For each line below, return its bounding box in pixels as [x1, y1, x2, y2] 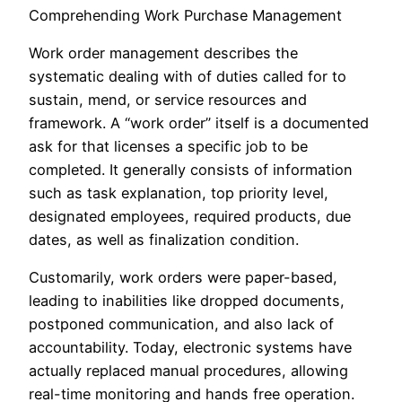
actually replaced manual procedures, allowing [29, 362, 348, 380]
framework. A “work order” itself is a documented [29, 113, 369, 132]
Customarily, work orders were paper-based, [29, 268, 337, 287]
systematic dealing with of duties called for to [29, 66, 346, 85]
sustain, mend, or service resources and [29, 90, 307, 109]
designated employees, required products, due [29, 206, 351, 225]
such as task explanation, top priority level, [29, 183, 328, 202]
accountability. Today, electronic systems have [29, 338, 352, 357]
